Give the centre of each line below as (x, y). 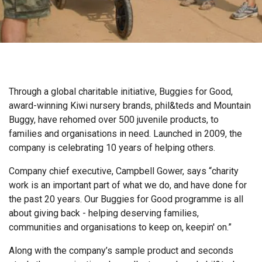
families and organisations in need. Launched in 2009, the (125, 134)
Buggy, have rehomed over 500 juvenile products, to (114, 120)
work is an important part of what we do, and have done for (128, 185)
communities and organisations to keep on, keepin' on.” (120, 227)
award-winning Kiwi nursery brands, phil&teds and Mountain (130, 106)
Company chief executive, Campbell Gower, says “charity (124, 171)
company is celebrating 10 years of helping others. (112, 148)
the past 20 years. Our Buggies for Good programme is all (126, 199)
